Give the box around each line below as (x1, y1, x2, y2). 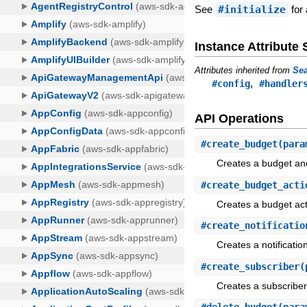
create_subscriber (206, 260, 300, 272)
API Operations (195, 112, 284, 126)
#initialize (218, 3, 286, 16)
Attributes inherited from (195, 64, 293, 75)
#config (212, 77, 251, 89)
